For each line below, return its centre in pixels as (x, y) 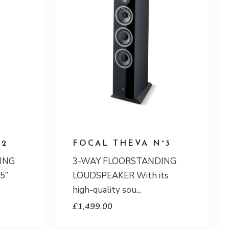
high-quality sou (105, 190)
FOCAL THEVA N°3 (122, 144)
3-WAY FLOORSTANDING (124, 161)
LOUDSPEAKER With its (121, 176)
